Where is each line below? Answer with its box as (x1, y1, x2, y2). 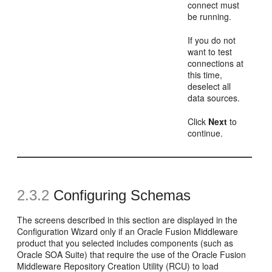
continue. (188, 126, 223, 139)
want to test (188, 45, 233, 58)
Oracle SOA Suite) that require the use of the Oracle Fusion (17, 248, 246, 260)
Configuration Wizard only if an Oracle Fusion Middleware (17, 225, 239, 237)
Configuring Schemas (49, 187, 191, 204)
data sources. (188, 91, 240, 104)
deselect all (188, 80, 231, 92)
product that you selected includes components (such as (17, 236, 234, 249)
